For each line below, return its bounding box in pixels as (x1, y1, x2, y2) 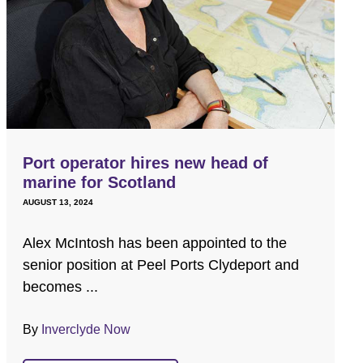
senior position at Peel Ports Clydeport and (23, 257, 300, 274)
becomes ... (23, 279, 99, 296)
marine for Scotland (23, 173, 177, 192)
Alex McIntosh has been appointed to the (23, 235, 288, 252)
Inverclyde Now (41, 322, 131, 337)
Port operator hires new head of (23, 154, 269, 173)
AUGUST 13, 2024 (23, 198, 94, 207)
